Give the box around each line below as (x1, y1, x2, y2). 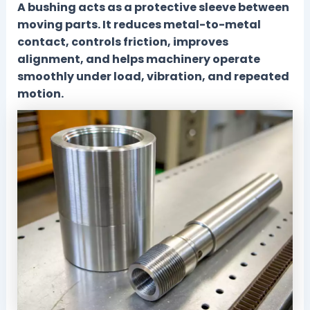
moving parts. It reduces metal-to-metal (17, 16, 261, 33)
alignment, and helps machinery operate (17, 51, 260, 67)
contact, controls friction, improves (17, 33, 228, 50)
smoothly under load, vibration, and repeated (17, 68, 289, 84)
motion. (17, 85, 64, 102)
